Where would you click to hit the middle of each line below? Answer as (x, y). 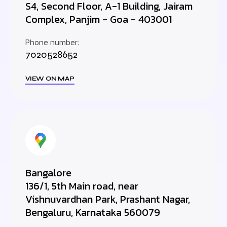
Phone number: (52, 42)
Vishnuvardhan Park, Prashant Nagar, (108, 199)
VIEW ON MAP (50, 79)
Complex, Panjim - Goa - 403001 (99, 19)
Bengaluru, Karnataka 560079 (93, 212)
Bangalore (48, 173)
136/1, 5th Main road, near (82, 186)
